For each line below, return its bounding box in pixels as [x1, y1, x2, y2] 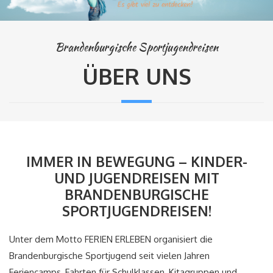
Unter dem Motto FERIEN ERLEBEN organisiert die [9, 233, 213, 246]
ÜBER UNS [82, 62, 191, 90]
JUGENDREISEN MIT [88, 169, 219, 187]
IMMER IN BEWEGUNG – [26, 153, 191, 171]
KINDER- [190, 153, 247, 171]
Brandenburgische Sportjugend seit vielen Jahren [9, 250, 210, 262]
